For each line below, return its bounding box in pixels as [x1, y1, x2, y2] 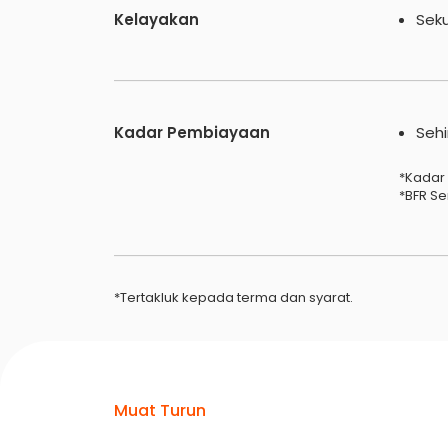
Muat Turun [114, 399, 206, 422]
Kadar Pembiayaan [114, 122, 270, 143]
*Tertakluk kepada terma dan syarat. [114, 288, 353, 307]
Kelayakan [114, 9, 199, 30]
